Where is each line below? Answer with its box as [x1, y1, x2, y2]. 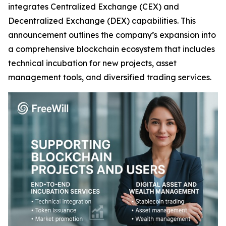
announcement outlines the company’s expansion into [8, 30, 216, 40]
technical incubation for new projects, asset [8, 58, 177, 68]
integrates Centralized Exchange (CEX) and [8, 2, 179, 12]
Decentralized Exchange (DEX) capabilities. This [8, 16, 196, 26]
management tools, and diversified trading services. [8, 72, 211, 82]
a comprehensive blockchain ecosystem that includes [8, 44, 215, 54]
